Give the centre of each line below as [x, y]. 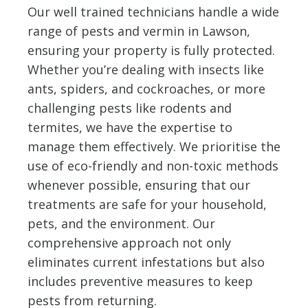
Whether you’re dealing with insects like [146, 69]
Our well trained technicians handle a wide [153, 11]
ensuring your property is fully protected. [151, 50]
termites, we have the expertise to [130, 127]
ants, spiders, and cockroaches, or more [146, 88]
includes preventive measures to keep [140, 281]
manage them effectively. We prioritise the [154, 146]
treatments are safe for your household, [147, 204]
